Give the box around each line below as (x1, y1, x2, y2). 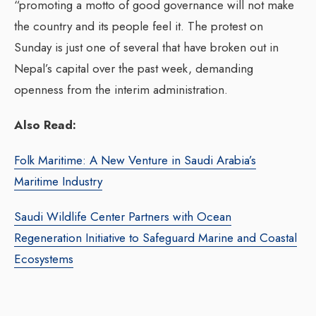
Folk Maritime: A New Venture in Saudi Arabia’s (14, 151, 256, 169)
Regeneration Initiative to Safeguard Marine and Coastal (14, 229, 297, 246)
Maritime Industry (14, 172, 102, 190)
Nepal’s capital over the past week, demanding (14, 59, 253, 77)
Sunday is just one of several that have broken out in (14, 38, 279, 56)
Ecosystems (14, 250, 73, 267)
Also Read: (14, 116, 76, 133)
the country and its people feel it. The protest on (14, 17, 263, 35)
